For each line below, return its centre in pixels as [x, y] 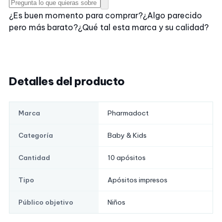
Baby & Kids [127, 136]
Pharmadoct [128, 113]
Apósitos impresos [138, 180]
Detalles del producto [67, 82]
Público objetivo [46, 202]
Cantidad [34, 158]
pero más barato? [43, 28]
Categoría [36, 136]
